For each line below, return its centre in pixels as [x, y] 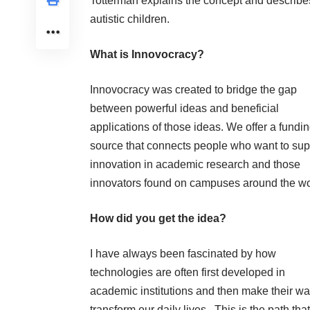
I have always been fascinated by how [183, 254]
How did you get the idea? [158, 219]
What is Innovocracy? [147, 55]
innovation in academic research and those [195, 165]
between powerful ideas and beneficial [184, 109]
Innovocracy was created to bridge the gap [193, 90]
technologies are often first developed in [188, 273]
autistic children [128, 19]
